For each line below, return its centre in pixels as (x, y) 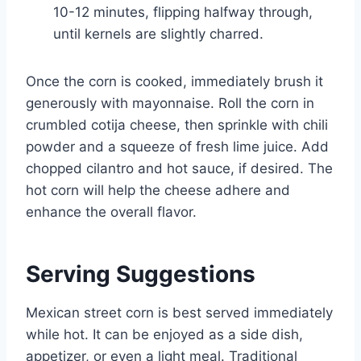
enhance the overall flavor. (111, 212)
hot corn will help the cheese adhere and (158, 191)
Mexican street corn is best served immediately (179, 313)
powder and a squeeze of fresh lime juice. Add (177, 147)
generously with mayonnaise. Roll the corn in (170, 104)
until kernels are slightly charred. (158, 34)
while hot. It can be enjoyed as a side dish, (164, 335)
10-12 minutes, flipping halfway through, (183, 12)
